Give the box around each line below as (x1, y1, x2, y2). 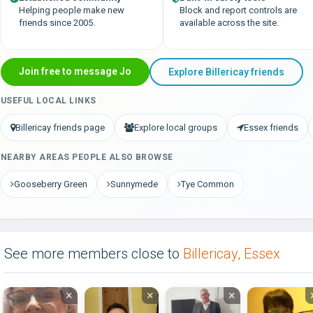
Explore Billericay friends (168, 66, 284, 78)
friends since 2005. (19, 17, 95, 28)
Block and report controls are (180, 5, 297, 15)
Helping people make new (19, 5, 124, 15)
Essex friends (244, 122, 298, 133)
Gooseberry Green (14, 179, 87, 189)
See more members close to (4, 245, 183, 262)
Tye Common (181, 179, 234, 189)
